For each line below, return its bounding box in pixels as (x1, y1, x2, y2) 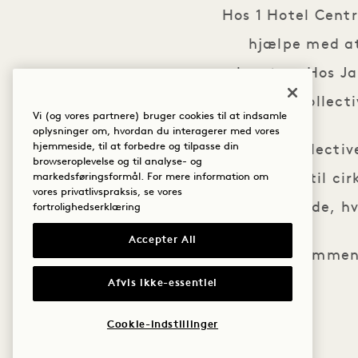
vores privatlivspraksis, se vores (33, 187, 182, 198)
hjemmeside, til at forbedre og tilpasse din (33, 141, 239, 153)
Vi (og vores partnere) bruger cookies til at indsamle (33, 111, 287, 122)
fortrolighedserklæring (33, 202, 141, 213)
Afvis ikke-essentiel (107, 277, 218, 288)
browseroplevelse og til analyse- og (33, 157, 202, 168)
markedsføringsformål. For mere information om (33, 172, 268, 183)
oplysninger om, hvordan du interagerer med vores (33, 126, 280, 137)
